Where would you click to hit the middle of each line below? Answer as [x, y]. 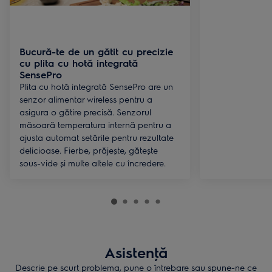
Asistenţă [136, 252]
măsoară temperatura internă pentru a [95, 124]
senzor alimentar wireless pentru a [86, 99]
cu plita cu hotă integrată [79, 63]
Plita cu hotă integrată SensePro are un [96, 86]
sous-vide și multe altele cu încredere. [93, 162]
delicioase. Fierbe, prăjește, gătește [89, 150]
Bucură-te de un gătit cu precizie [96, 51]
